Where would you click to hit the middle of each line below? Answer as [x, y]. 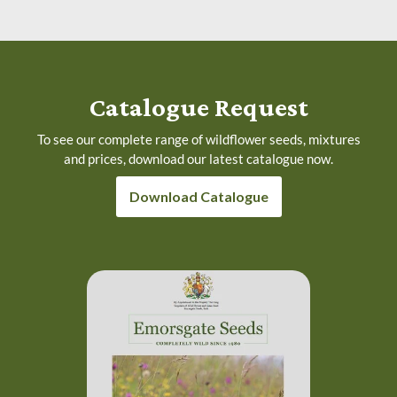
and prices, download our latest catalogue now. [198, 158]
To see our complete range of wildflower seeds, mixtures [198, 139]
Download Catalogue [198, 197]
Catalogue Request [198, 106]
